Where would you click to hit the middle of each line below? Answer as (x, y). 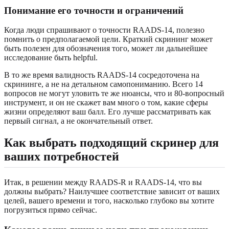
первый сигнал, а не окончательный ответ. (78, 121)
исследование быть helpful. (51, 58)
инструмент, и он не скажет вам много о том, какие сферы (106, 103)
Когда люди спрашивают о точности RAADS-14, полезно (104, 30)
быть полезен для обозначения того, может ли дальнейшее (106, 49)
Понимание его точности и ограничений (94, 10)
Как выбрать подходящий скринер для (111, 143)
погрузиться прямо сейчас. (51, 210)
